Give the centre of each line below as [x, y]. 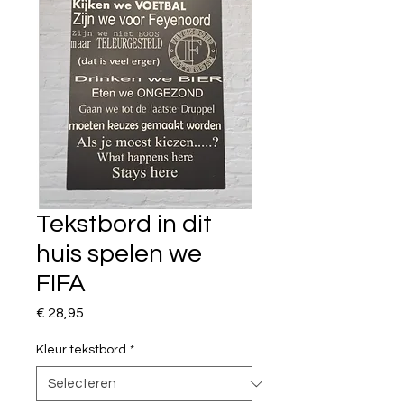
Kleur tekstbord [81, 350]
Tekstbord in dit [124, 224]
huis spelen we [119, 254]
